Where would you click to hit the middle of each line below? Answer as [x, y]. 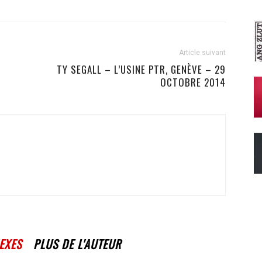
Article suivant [202, 53]
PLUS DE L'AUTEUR [77, 244]
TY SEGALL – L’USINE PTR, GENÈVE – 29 [141, 69]
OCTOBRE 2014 [193, 82]
